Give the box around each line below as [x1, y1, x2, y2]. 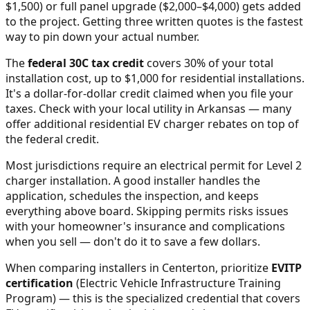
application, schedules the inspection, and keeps [6, 188, 259, 203]
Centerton [162, 259, 215, 275]
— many [246, 100, 291, 116]
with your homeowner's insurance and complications [6, 218, 285, 234]
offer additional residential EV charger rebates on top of [6, 116, 299, 131]
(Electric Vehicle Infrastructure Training [73, 275, 281, 291]
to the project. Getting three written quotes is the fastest [6, 13, 303, 29]
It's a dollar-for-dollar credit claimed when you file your [6, 85, 293, 101]
